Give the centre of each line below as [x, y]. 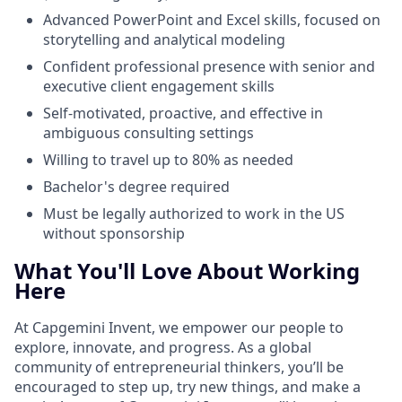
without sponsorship [114, 233]
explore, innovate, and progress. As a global [163, 348]
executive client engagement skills [159, 86]
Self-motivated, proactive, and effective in [183, 113]
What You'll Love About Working [187, 270]
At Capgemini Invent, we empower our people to [179, 328]
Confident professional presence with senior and [209, 66]
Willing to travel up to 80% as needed [168, 159]
